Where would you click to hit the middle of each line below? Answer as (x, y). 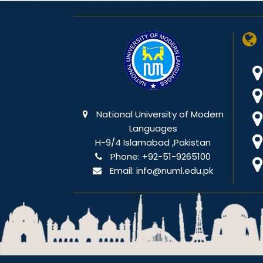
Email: (122, 171)
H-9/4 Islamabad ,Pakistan (153, 143)
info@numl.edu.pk (175, 171)
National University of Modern (159, 114)
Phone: (125, 157)
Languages (153, 129)
